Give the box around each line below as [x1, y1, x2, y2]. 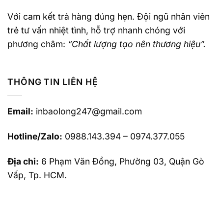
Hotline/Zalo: [7, 131, 62, 142]
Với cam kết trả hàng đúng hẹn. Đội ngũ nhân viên [7, 11, 210, 22]
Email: [7, 106, 33, 117]
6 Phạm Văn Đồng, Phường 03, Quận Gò [39, 156, 204, 167]
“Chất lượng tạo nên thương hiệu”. [68, 38, 206, 49]
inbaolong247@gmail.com [33, 106, 142, 117]
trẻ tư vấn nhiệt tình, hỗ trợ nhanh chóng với [7, 25, 185, 35]
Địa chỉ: [7, 156, 39, 167]
